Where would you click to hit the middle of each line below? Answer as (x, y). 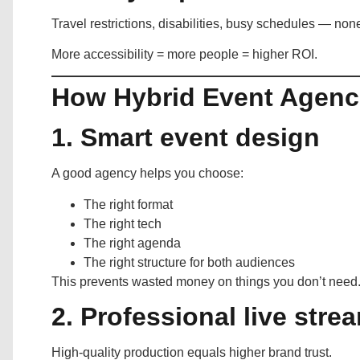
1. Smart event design (186, 138)
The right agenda (132, 243)
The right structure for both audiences (189, 262)
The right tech (123, 223)
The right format (128, 204)
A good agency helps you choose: (147, 174)
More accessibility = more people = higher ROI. (184, 55)
